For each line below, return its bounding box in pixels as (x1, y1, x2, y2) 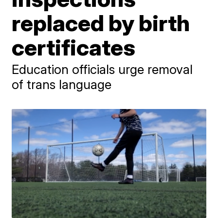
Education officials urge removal (12, 62, 193, 77)
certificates (12, 34, 136, 61)
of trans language (12, 77, 112, 92)
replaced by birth (12, 9, 190, 36)
